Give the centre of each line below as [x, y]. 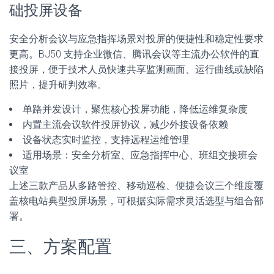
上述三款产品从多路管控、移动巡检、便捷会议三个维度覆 [136, 186]
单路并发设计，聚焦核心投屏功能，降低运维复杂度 [135, 109]
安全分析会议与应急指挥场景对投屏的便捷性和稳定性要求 [136, 39]
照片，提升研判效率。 [58, 85]
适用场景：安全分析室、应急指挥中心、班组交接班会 [140, 155]
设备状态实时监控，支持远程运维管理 [106, 140]
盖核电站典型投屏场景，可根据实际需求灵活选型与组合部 [136, 201]
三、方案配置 [61, 247]
